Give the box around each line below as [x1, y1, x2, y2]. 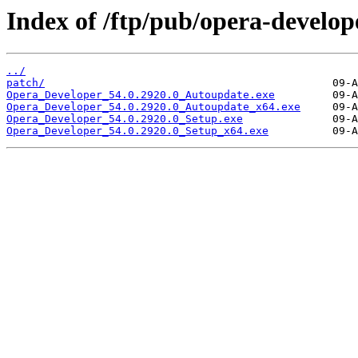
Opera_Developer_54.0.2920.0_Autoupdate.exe [6, 89, 275, 101]
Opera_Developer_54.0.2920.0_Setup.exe [6, 113, 243, 125]
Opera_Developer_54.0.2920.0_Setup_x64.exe [6, 125, 268, 137]
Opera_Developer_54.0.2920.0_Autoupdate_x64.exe [6, 101, 300, 113]
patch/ [6, 77, 45, 89]
